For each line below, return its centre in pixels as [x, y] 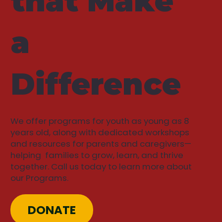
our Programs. [39, 178]
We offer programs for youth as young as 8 [100, 121]
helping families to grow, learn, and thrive [97, 155]
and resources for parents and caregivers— [101, 144]
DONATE [52, 210]
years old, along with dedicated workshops [100, 133]
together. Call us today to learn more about [101, 167]
